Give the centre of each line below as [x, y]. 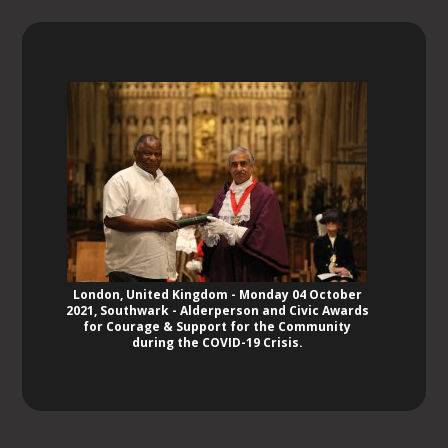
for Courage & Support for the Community [217, 327]
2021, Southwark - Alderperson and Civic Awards [217, 311]
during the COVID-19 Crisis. [217, 343]
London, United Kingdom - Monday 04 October [217, 295]
